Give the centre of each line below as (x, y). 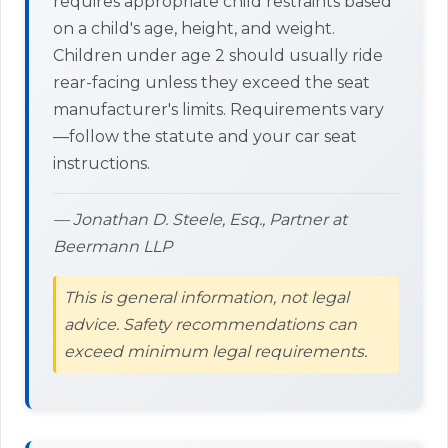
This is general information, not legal (206, 297)
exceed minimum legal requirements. (215, 351)
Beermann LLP (112, 246)
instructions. (101, 163)
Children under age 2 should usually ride (218, 55)
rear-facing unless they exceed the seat (211, 82)
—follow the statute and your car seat (205, 136)
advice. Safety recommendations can (210, 324)
